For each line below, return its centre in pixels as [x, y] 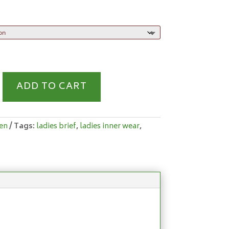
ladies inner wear [109, 127]
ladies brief [56, 127]
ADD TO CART [52, 87]
